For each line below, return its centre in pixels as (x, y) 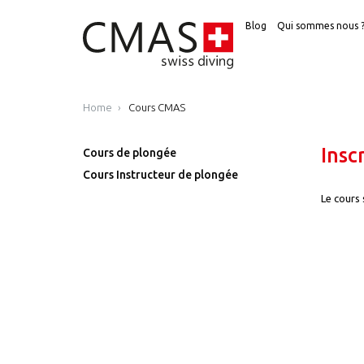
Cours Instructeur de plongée (160, 175)
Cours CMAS (157, 107)
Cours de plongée (130, 152)
